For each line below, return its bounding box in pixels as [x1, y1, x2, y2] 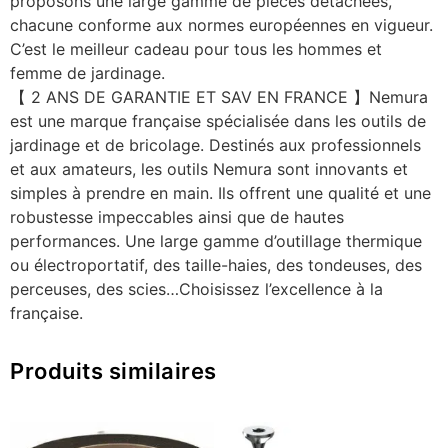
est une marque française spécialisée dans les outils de [10, 111, 426, 132]
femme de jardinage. [10, 63, 165, 84]
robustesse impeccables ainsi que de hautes [10, 207, 344, 228]
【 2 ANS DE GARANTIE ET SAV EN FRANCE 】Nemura [10, 87, 428, 108]
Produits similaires [10, 357, 217, 384]
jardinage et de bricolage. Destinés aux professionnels [10, 135, 421, 156]
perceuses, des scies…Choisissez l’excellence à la [10, 279, 383, 300]
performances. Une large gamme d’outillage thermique [10, 231, 422, 252]
